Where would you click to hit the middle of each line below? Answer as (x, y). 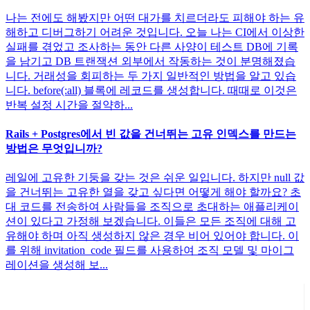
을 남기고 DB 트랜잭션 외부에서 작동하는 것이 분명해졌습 (151, 61)
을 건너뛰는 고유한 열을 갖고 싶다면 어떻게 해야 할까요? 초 (153, 192)
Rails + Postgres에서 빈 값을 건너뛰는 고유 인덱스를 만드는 (151, 134)
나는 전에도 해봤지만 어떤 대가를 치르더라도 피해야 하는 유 (155, 17)
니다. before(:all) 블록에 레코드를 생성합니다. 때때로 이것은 (151, 90)
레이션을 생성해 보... (57, 265)
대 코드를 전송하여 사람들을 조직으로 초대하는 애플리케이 (152, 207)
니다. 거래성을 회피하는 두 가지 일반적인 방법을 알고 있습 (151, 75)
